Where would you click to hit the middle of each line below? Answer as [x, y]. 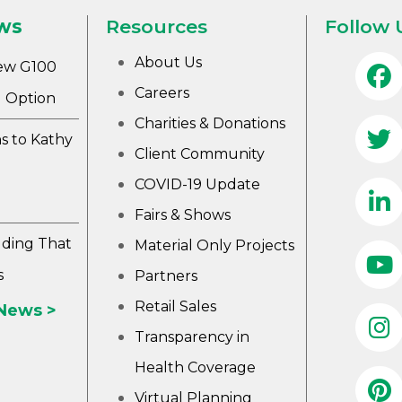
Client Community [200, 154]
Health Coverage [196, 368]
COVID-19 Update [198, 185]
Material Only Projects [215, 246]
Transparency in [192, 337]
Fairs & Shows [183, 215]
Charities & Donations [210, 124]
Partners [166, 276]
